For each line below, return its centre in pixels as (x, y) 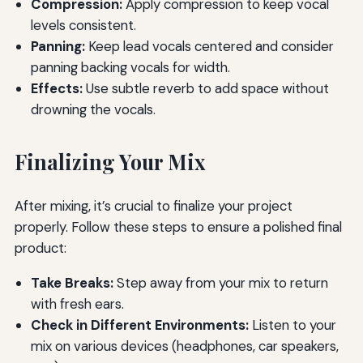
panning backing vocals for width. (130, 68)
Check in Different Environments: (139, 325)
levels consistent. (83, 26)
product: (40, 248)
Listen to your (292, 325)
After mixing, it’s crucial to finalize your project (153, 206)
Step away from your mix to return (220, 282)
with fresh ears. (77, 303)
